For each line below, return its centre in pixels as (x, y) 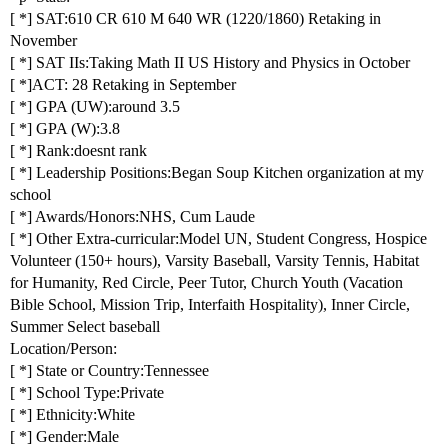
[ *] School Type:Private (87, 393)
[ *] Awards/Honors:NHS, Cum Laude (132, 217)
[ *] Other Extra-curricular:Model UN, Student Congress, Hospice (218, 239)
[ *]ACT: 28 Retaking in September (123, 85)
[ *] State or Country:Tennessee (109, 371)
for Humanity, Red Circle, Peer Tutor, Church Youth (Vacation (206, 283)
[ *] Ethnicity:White (72, 415)
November (43, 41)
